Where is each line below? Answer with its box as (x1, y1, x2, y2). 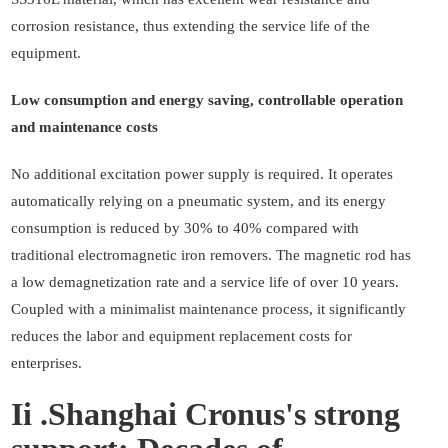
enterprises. (11, 355, 82, 372)
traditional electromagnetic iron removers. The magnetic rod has (11, 247, 411, 264)
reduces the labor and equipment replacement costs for (11, 328, 352, 345)
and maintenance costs (11, 119, 158, 136)
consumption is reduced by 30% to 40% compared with (11, 220, 359, 237)
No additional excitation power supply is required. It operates (11, 166, 393, 183)
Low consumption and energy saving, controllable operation (11, 92, 403, 109)
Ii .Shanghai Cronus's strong (11, 396, 400, 433)
